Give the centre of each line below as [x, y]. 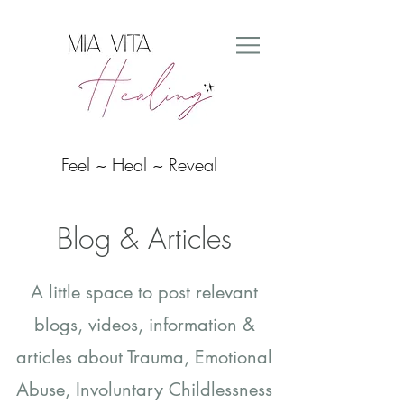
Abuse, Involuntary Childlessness [144, 390]
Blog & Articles [144, 239]
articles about [72, 357]
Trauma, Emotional [200, 357]
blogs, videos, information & [144, 325]
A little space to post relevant [144, 292]
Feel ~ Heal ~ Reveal [139, 165]
